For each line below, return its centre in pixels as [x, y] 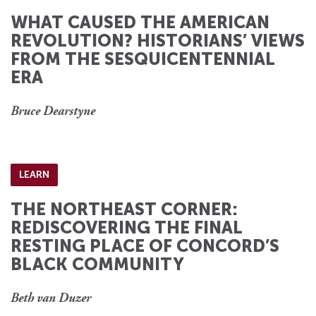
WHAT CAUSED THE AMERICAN [140, 23]
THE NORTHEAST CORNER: [124, 209]
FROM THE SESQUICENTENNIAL [143, 59]
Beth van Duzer [51, 299]
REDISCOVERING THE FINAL [127, 228]
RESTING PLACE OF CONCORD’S [145, 246]
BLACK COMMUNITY [97, 265]
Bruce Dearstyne [53, 113]
